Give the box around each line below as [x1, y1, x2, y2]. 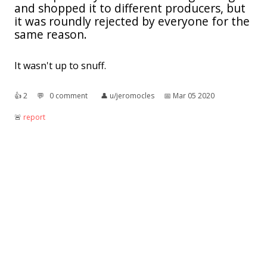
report [23, 111, 45, 122]
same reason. [14, 26, 87, 42]
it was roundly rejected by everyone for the [14, 13, 250, 29]
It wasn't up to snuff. [14, 58, 106, 72]
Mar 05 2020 [173, 90, 215, 101]
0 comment [49, 90, 88, 101]
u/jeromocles [110, 90, 154, 101]
